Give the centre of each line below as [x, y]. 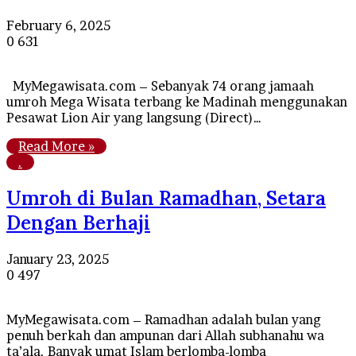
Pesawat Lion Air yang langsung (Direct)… [134, 117]
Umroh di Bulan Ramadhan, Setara [166, 198]
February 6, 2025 [58, 25]
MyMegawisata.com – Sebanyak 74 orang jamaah [160, 85]
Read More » [56, 146]
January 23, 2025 [58, 259]
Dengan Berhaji [78, 222]
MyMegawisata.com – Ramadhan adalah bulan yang [164, 319]
